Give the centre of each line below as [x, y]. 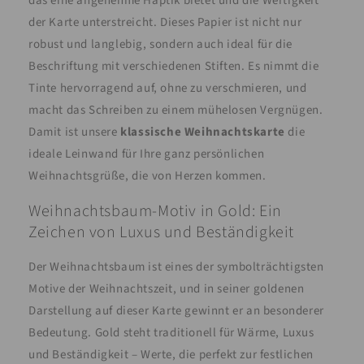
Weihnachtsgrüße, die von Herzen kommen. [147, 176]
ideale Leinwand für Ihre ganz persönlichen [147, 154]
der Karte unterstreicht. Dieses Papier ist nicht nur [165, 23]
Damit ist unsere [75, 132]
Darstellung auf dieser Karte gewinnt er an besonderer [176, 311]
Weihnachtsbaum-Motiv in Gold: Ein [155, 211]
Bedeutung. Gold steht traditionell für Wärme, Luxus [171, 333]
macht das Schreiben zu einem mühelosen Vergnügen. [176, 110]
